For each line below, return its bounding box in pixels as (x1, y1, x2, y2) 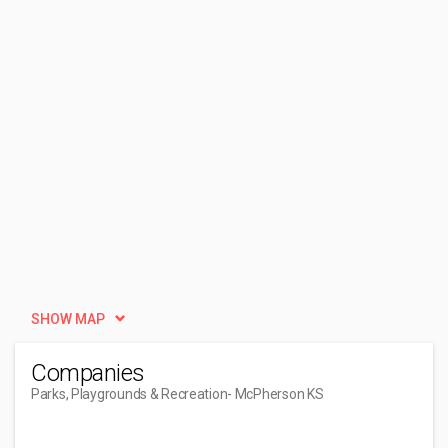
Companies (31, 359, 145, 387)
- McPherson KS (227, 386, 324, 402)
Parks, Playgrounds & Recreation (31, 386, 228, 402)
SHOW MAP (31, 311, 105, 327)
